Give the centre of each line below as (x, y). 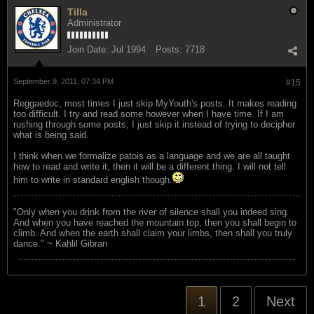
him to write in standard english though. (93, 179)
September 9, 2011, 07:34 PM (63, 81)
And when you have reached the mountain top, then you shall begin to (155, 222)
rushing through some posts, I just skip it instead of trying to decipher (154, 124)
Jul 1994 (129, 49)
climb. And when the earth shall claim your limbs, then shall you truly (153, 233)
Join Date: (88, 49)
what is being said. (51, 135)
